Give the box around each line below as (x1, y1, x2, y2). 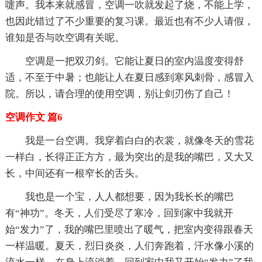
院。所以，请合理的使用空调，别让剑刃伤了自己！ (5, 88, 234, 100)
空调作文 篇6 (5, 112, 63, 123)
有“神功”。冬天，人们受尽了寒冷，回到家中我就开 (5, 208, 233, 219)
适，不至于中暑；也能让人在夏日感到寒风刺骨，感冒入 (5, 72, 254, 84)
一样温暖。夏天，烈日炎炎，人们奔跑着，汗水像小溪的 (5, 240, 254, 252)
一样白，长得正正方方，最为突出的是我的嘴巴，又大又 (5, 151, 254, 163)
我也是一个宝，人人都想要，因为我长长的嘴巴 (5, 191, 234, 203)
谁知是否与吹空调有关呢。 (5, 32, 125, 44)
